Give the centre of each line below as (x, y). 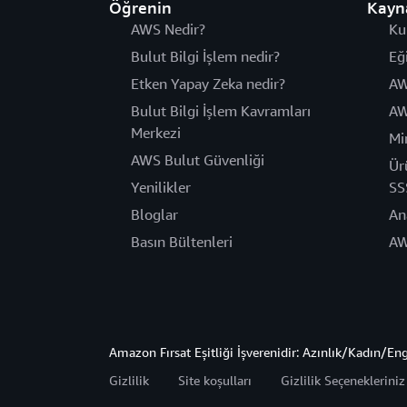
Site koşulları (215, 381)
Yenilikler (161, 188)
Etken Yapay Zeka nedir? (208, 84)
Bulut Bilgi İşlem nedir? (205, 57)
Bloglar (154, 215)
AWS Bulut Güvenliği (198, 160)
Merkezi (156, 133)
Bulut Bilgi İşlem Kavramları (221, 111)
